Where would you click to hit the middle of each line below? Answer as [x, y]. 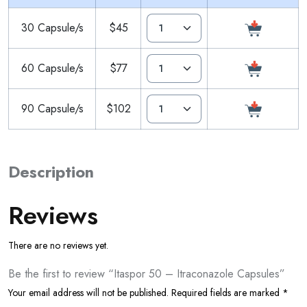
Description [51, 172]
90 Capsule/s [52, 108]
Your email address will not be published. [88, 292]
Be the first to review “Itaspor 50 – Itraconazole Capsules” [147, 273]
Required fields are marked [227, 292]
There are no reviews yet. [58, 245]
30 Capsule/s [52, 27]
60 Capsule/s [52, 68]
